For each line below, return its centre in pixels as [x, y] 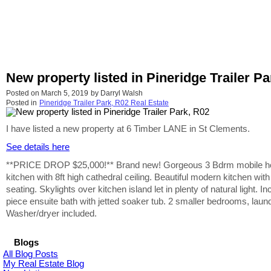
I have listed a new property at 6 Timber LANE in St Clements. [128, 129]
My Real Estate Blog [44, 264]
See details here [38, 147]
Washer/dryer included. [51, 214]
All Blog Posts [31, 254]
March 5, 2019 [65, 93]
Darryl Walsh [122, 93]
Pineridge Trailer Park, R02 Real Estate [104, 103]
